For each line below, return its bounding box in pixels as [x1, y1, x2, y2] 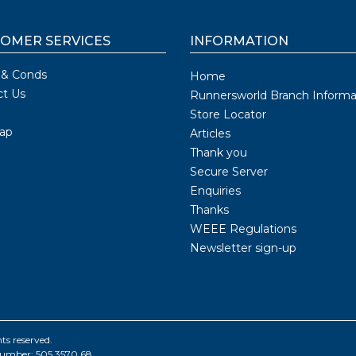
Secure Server [190, 164, 268, 179]
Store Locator [190, 106, 266, 122]
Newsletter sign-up [190, 240, 296, 255]
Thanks [190, 202, 229, 217]
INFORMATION [190, 33, 288, 48]
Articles [190, 126, 230, 141]
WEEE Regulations [190, 221, 296, 236]
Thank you [190, 145, 247, 160]
